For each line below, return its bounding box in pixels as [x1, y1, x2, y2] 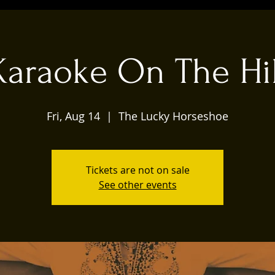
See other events [98, 178, 177, 192]
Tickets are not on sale [85, 163, 190, 177]
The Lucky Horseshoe [118, 109, 228, 123]
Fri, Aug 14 [47, 109, 100, 123]
